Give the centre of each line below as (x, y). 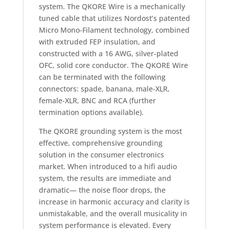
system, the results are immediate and (105, 178)
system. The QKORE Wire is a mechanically (112, 7)
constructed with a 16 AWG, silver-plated (108, 54)
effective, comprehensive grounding (100, 143)
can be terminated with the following (102, 77)
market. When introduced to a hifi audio (108, 167)
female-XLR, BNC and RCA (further (97, 101)
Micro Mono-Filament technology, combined (114, 30)
